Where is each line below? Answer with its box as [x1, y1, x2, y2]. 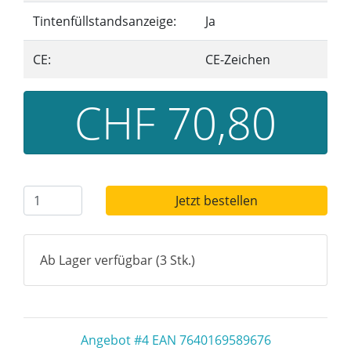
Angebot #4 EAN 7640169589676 [80, 331, 271, 349]
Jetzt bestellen [175, 192, 258, 209]
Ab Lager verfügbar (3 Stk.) [40, 251, 195, 269]
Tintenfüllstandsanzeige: [33, 13, 176, 30]
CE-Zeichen [205, 51, 270, 68]
